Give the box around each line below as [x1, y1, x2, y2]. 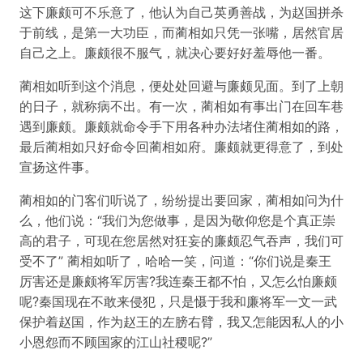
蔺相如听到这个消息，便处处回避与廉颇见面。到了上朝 [19, 78, 344, 94]
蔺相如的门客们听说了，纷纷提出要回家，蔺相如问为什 [19, 192, 344, 208]
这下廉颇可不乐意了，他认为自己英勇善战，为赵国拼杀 [19, 4, 344, 20]
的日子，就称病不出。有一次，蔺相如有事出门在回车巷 [19, 98, 344, 114]
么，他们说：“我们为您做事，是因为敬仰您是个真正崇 [19, 212, 335, 228]
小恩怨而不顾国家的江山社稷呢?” [19, 334, 212, 350]
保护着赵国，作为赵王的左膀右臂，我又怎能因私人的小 [19, 314, 344, 330]
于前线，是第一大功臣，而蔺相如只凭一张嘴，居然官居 [19, 24, 344, 41]
